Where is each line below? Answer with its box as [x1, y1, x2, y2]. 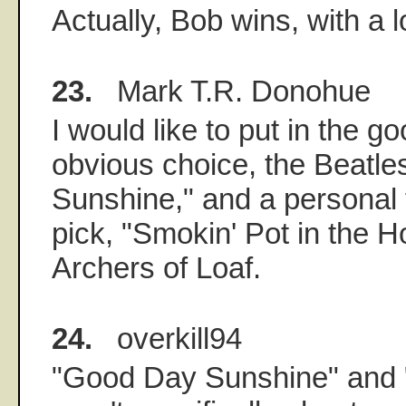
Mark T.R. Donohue [92, 73, 371, 108]
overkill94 [92, 321, 242, 355]
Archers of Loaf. [52, 250, 261, 285]
